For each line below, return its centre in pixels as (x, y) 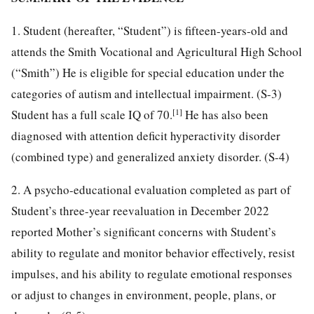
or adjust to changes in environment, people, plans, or (144, 294)
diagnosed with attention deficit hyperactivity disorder (146, 135)
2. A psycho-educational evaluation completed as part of (151, 189)
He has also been (225, 114)
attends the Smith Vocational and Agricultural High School (157, 51)
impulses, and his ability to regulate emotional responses (152, 273)
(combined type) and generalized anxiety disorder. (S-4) (150, 156)
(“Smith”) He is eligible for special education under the (148, 72)
